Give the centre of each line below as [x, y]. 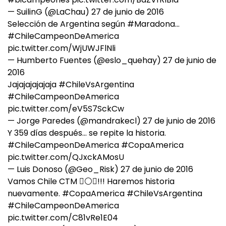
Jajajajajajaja [33, 84]
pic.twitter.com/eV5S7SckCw [66, 109]
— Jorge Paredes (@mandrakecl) [75, 121]
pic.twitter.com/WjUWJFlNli [62, 48]
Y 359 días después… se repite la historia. [87, 133]
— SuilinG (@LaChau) [49, 12]
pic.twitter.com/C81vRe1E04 [63, 218]
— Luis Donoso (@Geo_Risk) [64, 169]
